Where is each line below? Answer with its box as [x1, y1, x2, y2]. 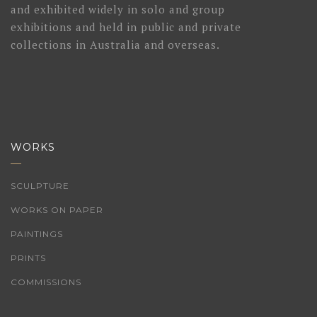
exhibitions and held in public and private [11, 20, 241, 34]
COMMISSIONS [11, 277, 81, 287]
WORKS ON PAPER [11, 204, 103, 215]
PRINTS [11, 253, 46, 263]
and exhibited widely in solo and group [11, 2, 225, 16]
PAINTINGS [11, 229, 63, 239]
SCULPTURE [11, 180, 69, 191]
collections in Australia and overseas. [11, 38, 220, 52]
